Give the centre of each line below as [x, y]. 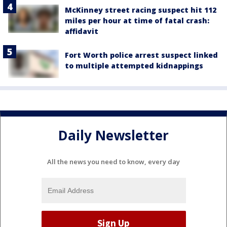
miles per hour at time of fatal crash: [137, 20]
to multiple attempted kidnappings [134, 65]
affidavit [82, 31]
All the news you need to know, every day [113, 161]
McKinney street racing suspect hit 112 [141, 10]
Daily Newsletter [113, 136]
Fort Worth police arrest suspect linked [141, 55]
